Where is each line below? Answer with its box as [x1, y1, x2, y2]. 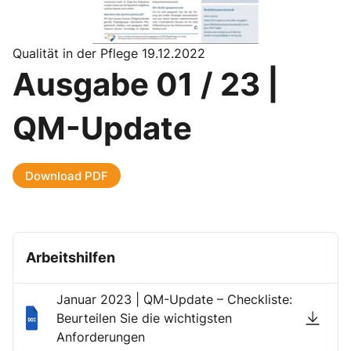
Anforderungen [56, 329, 146, 345]
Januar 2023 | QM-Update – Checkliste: [56, 291, 293, 307]
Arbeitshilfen [26, 249, 115, 266]
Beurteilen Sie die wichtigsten [56, 310, 233, 326]
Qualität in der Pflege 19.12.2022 [13, 45, 205, 61]
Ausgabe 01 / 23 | [13, 65, 279, 103]
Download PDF [25, 168, 108, 183]
